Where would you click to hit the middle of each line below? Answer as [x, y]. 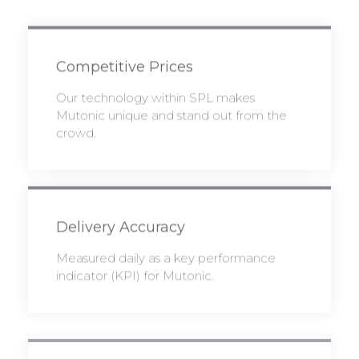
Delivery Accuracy [121, 227]
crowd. [76, 133]
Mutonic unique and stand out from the [171, 115]
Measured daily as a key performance [166, 258]
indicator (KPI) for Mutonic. [135, 276]
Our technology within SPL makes [155, 98]
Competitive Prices [125, 67]
